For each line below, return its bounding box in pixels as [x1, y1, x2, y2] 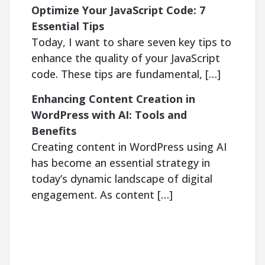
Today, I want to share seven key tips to [31, 34, 232, 49]
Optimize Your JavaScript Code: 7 [31, 2, 206, 17]
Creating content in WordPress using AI [31, 139, 228, 154]
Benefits [31, 123, 77, 138]
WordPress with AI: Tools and [31, 107, 188, 122]
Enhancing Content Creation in [31, 91, 196, 106]
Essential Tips [31, 18, 105, 33]
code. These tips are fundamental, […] [31, 66, 221, 81]
